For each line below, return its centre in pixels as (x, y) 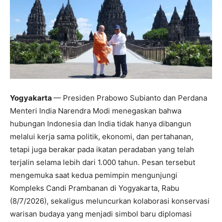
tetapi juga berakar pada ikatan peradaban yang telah (102, 150)
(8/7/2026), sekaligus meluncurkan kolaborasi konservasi (110, 201)
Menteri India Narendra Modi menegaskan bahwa (96, 111)
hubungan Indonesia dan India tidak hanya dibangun (101, 124)
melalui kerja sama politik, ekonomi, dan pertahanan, (102, 137)
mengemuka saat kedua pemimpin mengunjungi (94, 175)
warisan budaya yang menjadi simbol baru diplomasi (101, 214)
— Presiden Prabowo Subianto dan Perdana (130, 98)
